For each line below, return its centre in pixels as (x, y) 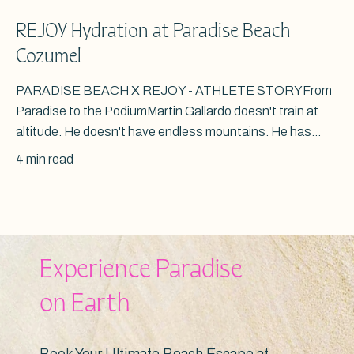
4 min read (45, 160)
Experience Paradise (143, 270)
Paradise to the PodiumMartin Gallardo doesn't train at (167, 111)
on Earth (85, 304)
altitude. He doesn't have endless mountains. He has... (168, 132)
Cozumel (49, 57)
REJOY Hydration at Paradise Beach (153, 32)
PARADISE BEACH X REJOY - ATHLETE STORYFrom (174, 91)
